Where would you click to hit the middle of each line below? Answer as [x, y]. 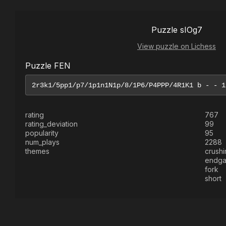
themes [37, 151]
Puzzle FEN [48, 66]
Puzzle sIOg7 [177, 30]
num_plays [42, 142]
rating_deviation [51, 124]
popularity [42, 133]
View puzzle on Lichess [177, 46]
